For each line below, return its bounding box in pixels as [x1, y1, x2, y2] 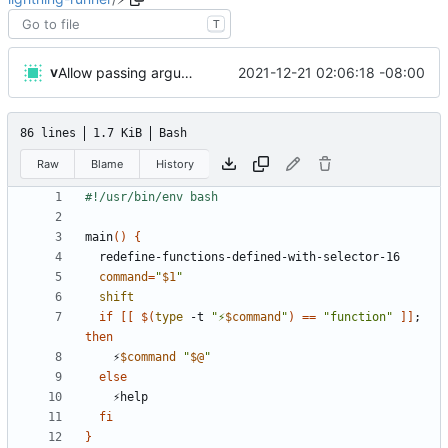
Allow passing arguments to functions [181, 64, 193, 82]
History [155, 156, 194, 171]
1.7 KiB [93, 126, 142, 141]
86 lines [20, 126, 76, 141]
